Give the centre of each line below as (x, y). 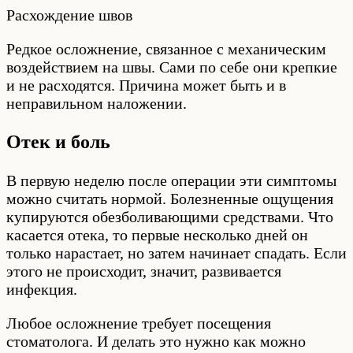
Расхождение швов (69, 15)
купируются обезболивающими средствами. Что (170, 216)
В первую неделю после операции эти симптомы (171, 180)
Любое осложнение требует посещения (139, 323)
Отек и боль (58, 141)
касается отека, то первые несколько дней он (157, 234)
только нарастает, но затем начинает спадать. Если (176, 253)
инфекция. (42, 289)
